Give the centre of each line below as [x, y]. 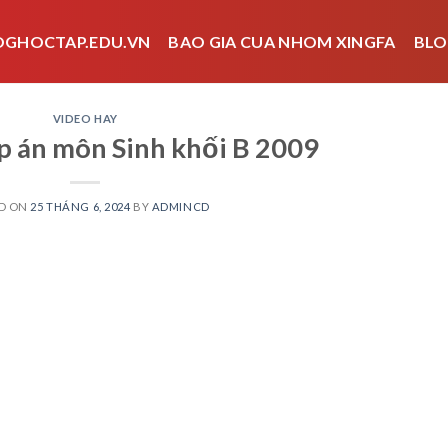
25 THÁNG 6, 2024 [80, 206]
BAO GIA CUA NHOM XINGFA [282, 41]
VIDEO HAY [85, 118]
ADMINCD [180, 206]
